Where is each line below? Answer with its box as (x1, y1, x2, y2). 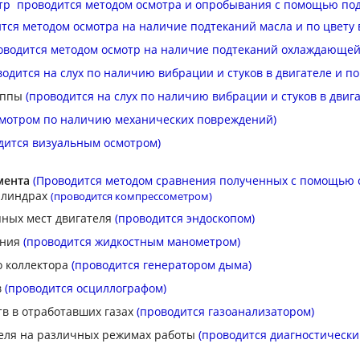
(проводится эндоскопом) (115, 211, 255, 226)
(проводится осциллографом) (2, 280, 166, 296)
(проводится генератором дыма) (72, 257, 252, 272)
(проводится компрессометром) (51, 189, 212, 203)
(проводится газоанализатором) (133, 304, 314, 319)
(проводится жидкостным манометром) (23, 234, 240, 249)
